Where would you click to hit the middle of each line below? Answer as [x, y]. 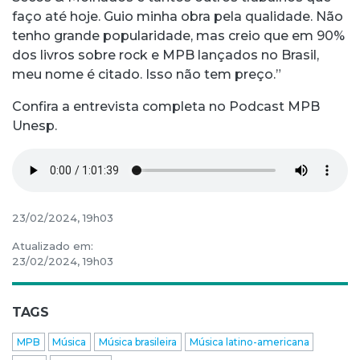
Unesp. [35, 126]
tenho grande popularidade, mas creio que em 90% [180, 36]
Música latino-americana [249, 342]
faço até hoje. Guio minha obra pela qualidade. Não [178, 17]
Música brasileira [137, 342]
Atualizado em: [53, 246]
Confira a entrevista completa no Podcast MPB [166, 107]
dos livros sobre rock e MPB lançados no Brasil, [166, 55]
